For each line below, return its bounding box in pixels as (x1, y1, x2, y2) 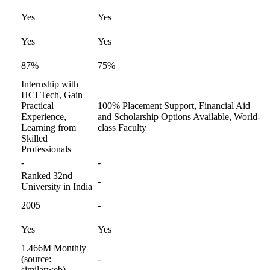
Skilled (21, 133, 48, 143)
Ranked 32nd (21, 171, 72, 181)
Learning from (21, 122, 76, 133)
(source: (21, 254, 51, 264)
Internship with (21, 79, 78, 89)
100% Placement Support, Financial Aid (98, 101, 250, 111)
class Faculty (98, 122, 146, 133)
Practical (21, 101, 54, 111)
